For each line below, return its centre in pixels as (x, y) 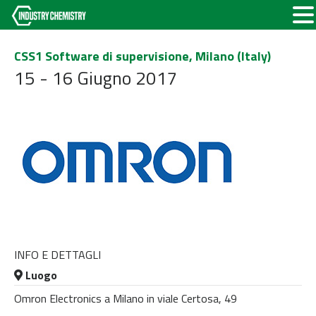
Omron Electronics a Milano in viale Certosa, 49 (126, 298)
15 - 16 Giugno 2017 (96, 78)
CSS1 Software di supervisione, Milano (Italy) (142, 56)
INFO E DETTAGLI (57, 255)
